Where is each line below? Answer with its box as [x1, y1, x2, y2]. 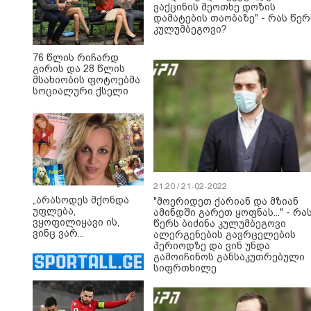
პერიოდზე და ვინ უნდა [153, 240, 270, 251]
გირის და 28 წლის [33, 63, 125, 75]
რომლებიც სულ [33, 250, 112, 262]
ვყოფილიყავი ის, [33, 217, 119, 228]
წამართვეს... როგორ [33, 283, 136, 295]
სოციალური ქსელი [33, 85, 128, 97]
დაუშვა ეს [33, 294, 83, 306]
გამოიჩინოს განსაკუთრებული [153, 251, 305, 262]
